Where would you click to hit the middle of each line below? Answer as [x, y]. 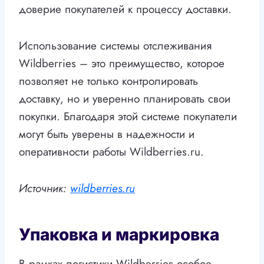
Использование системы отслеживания [115, 46]
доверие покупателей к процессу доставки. [125, 9]
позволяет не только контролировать [108, 81]
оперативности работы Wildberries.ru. [111, 152]
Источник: [44, 189]
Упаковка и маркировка [119, 235]
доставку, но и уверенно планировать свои [125, 99]
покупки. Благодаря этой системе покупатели [128, 117]
